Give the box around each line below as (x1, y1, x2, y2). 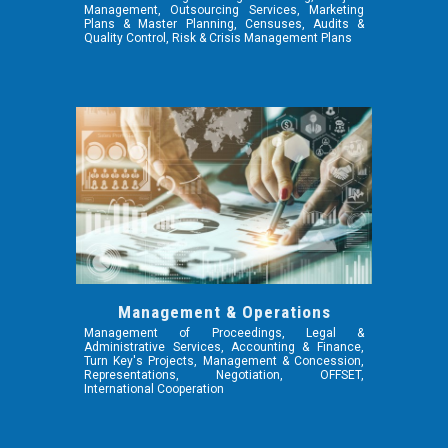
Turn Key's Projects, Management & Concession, (84, 353, 364, 368)
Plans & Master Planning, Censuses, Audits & (84, 17, 364, 32)
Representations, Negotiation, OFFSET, (84, 367, 364, 382)
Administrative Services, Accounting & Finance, (84, 339, 364, 354)
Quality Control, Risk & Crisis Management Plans (84, 31, 353, 46)
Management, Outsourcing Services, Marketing (84, 3, 364, 18)
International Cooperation (84, 381, 225, 396)
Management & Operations (117, 301, 331, 322)
